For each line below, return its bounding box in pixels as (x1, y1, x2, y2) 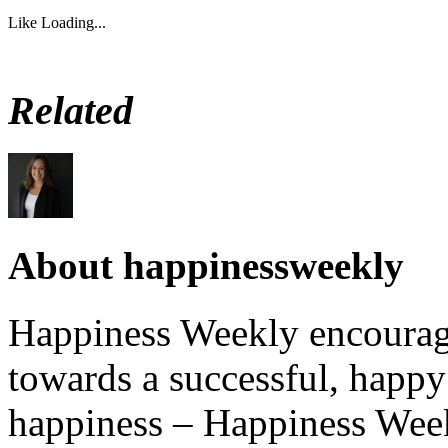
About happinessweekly (8, 244, 404, 288)
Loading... (41, 13, 106, 31)
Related (8, 88, 133, 134)
